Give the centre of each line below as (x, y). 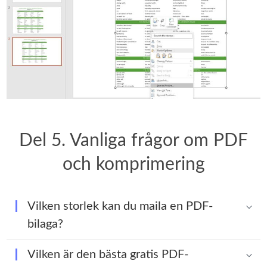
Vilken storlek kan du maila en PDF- (120, 207)
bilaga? (46, 224)
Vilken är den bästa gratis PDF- (108, 255)
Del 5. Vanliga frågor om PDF (133, 141)
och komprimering (133, 165)
